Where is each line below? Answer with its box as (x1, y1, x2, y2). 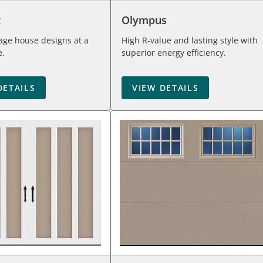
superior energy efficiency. (122, 47, 226, 58)
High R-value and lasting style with (122, 35, 258, 46)
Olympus (122, 13, 167, 27)
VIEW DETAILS (132, 82, 199, 93)
